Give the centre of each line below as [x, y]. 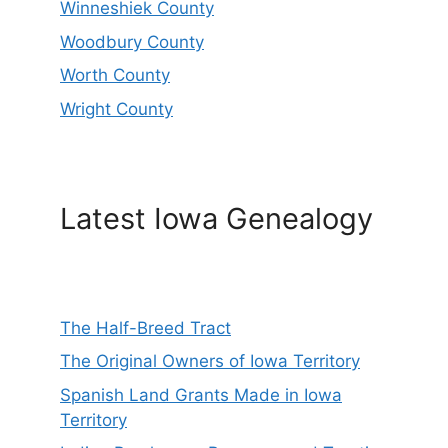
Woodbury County [132, 41]
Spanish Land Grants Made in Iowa [201, 394]
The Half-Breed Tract [145, 327]
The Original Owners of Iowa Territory [210, 361]
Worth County [115, 75]
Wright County [116, 108]
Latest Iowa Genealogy [216, 218]
